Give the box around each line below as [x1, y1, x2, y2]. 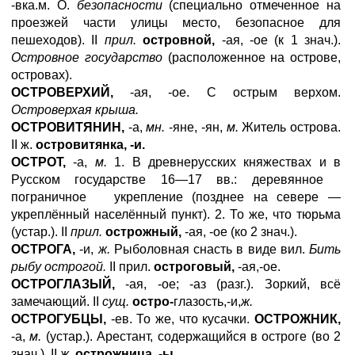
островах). [11, 68, 72, 82]
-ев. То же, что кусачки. [106, 312, 254, 326]
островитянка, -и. [32, 138, 145, 151]
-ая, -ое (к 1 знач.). [215, 33, 341, 47]
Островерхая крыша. [11, 103, 139, 116]
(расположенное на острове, [162, 51, 341, 64]
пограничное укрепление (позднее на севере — [11, 190, 341, 204]
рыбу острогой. [11, 260, 106, 273]
